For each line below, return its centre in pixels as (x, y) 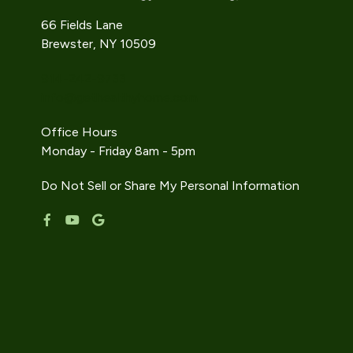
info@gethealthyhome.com (119, 97)
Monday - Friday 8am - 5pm (118, 151)
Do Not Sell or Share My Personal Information (170, 186)
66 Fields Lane (82, 25)
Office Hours (79, 132)
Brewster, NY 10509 (98, 44)
